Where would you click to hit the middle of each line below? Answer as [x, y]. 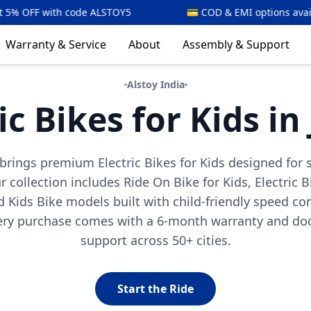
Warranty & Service [56, 44]
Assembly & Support [236, 44]
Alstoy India [155, 84]
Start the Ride [155, 289]
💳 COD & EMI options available [161, 12]
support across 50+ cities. [155, 240]
